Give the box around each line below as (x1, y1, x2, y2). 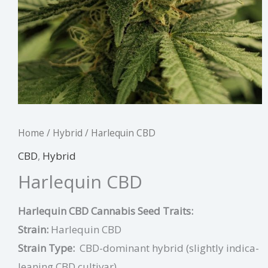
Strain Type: (18, 241, 75, 255)
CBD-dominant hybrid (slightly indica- (80, 241, 259, 255)
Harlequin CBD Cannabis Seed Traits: (18, 204, 193, 218)
